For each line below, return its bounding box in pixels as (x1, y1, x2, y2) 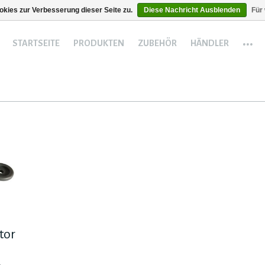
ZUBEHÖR (137, 38, 177, 48)
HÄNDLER (190, 38, 229, 48)
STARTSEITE (12, 38, 60, 48)
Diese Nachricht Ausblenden (144, 6, 240, 14)
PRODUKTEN (73, 38, 124, 48)
